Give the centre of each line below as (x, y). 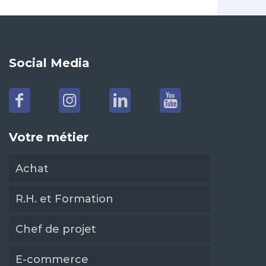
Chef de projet (56, 229)
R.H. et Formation (64, 199)
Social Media (49, 63)
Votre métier (48, 137)
